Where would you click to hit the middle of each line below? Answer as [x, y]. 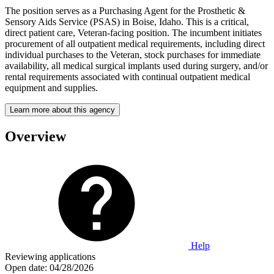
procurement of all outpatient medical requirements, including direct [135, 43]
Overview [35, 136]
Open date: [26, 267]
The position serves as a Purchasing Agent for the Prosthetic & [125, 10]
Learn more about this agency [62, 109]
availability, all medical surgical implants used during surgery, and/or [136, 65]
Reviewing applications [50, 256]
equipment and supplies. [51, 87]
